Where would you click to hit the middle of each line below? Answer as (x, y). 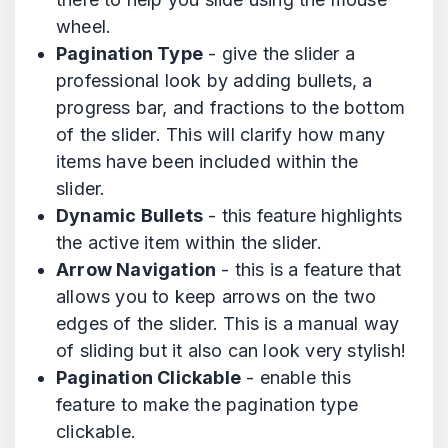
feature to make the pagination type (207, 405)
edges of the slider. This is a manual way (228, 324)
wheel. (84, 27)
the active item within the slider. (189, 243)
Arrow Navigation (136, 270)
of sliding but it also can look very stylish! (231, 351)
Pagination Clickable (148, 378)
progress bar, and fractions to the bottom (231, 108)
